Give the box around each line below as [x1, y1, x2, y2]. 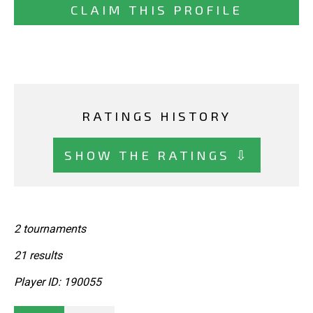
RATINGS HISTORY [82, 108, 231, 124]
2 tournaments [14, 222, 86, 236]
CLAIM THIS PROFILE [71, 1, 242, 18]
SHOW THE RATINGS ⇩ [64, 146, 249, 163]
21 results [14, 249, 62, 263]
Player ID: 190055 [14, 275, 101, 289]
